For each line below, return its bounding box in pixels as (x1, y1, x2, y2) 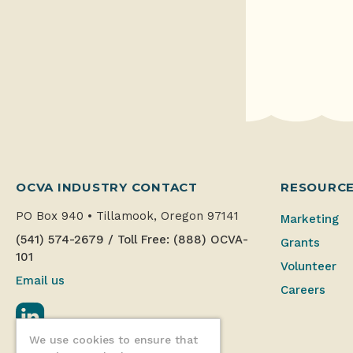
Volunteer (281, 258, 336, 273)
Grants (281, 235, 320, 250)
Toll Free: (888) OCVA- (117, 232, 248, 247)
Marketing (281, 211, 339, 226)
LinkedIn (44, 302, 97, 318)
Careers (281, 282, 325, 297)
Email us (16, 273, 65, 288)
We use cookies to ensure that (29, 333, 198, 347)
